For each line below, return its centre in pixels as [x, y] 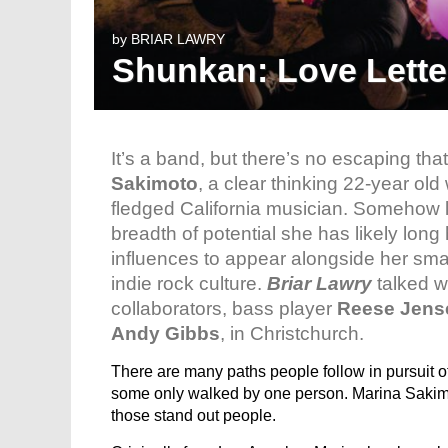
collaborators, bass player [224, 308]
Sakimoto [154, 183]
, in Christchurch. [292, 333]
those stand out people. [193, 415]
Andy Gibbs [165, 333]
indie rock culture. [189, 283]
